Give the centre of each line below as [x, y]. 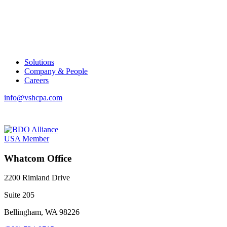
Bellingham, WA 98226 [42, 212]
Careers [36, 80]
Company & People [56, 71]
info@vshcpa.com [33, 97]
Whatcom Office [38, 158]
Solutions [39, 62]
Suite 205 [19, 195]
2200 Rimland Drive [37, 178]
